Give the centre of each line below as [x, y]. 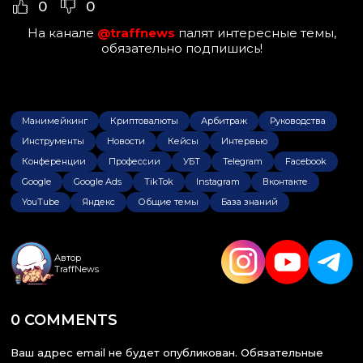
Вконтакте [285, 181]
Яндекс [98, 201]
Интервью [244, 141]
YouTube [41, 201]
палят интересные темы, [257, 33]
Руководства [298, 120]
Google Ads [98, 181]
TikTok [159, 181]
